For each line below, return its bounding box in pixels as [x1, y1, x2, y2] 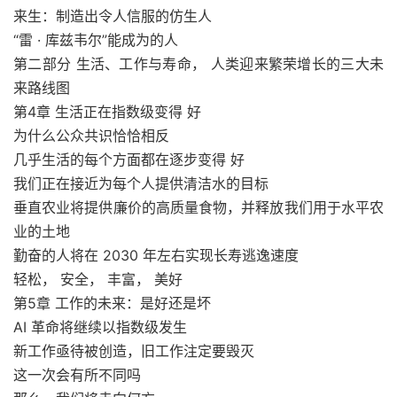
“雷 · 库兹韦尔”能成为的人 [13, 31, 178, 49]
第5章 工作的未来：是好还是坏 [13, 294, 211, 312]
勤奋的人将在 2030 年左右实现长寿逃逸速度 [13, 246, 299, 264]
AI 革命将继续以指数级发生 [13, 318, 187, 336]
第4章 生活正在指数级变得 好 [13, 103, 201, 121]
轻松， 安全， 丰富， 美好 [13, 270, 183, 288]
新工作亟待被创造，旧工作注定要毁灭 [13, 342, 254, 360]
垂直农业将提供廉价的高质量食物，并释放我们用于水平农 [13, 198, 384, 216]
